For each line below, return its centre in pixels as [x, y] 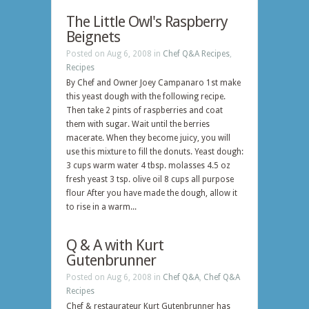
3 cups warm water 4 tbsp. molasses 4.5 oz [148, 166]
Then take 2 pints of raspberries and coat [144, 110]
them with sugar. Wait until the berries [138, 124]
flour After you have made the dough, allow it [152, 193]
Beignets [93, 37]
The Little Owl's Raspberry [147, 22]
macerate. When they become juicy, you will [148, 138]
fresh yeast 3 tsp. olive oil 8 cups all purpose [150, 179]
